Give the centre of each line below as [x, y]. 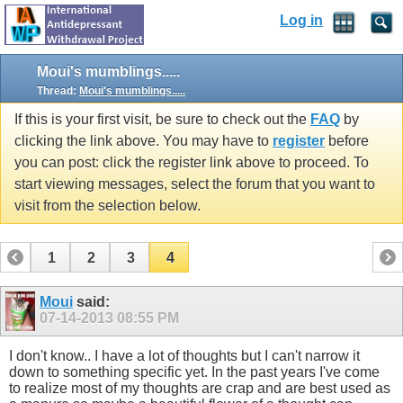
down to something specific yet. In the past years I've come [194, 372]
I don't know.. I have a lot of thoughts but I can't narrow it [184, 355]
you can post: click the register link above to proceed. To [192, 163]
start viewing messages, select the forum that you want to [195, 184]
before [347, 141]
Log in [301, 21]
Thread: [58, 91]
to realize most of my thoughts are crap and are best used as [200, 388]
